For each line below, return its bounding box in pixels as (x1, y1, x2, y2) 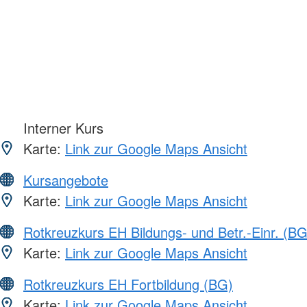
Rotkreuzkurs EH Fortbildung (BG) (23, 273, 233, 294)
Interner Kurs (19, 117, 103, 138)
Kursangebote (23, 169, 108, 190)
